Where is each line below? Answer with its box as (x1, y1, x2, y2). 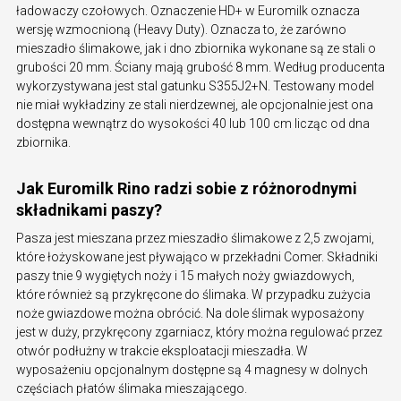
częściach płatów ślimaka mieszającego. (16, 381, 247, 397)
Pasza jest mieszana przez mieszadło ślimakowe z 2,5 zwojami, (16, 231, 374, 246)
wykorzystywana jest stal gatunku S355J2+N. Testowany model (16, 79, 374, 94)
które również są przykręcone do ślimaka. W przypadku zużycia (16, 287, 371, 303)
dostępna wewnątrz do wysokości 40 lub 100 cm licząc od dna (16, 116, 370, 132)
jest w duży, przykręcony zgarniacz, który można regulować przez (16, 325, 382, 340)
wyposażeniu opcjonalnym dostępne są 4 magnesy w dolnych (16, 363, 368, 378)
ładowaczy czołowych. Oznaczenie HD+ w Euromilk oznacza (16, 4, 360, 19)
